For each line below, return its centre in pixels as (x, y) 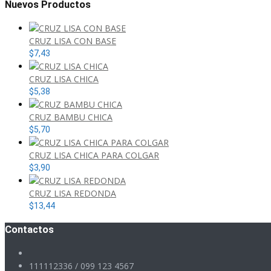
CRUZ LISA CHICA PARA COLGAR (94, 155)
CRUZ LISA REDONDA (73, 194)
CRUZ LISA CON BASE (73, 41)
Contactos (29, 229)
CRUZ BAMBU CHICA (71, 117)
